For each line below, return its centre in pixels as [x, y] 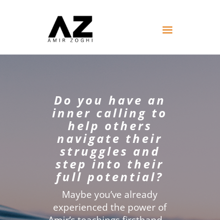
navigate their [110, 138]
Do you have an [110, 100]
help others [110, 125]
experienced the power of [110, 207]
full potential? [110, 177]
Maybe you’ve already [110, 194]
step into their [110, 164]
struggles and [110, 151]
